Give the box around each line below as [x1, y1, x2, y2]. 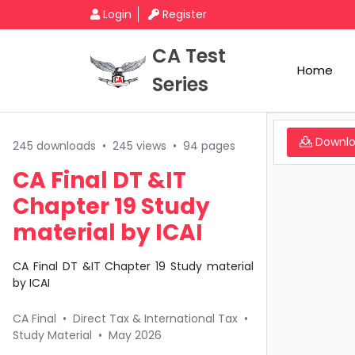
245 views [113, 138, 166, 154]
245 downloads [13, 138, 96, 154]
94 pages [183, 138, 235, 154]
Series [152, 71, 208, 97]
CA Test [152, 43, 226, 69]
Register [162, 6, 207, 22]
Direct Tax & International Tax [73, 311, 238, 326]
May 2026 [109, 327, 162, 343]
